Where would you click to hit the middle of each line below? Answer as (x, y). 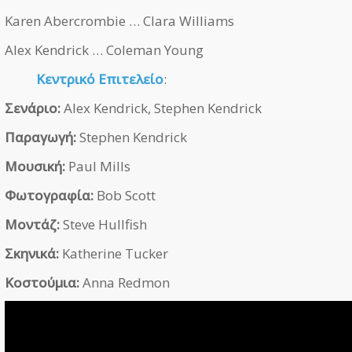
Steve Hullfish (103, 225)
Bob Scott (125, 196)
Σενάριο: (33, 108)
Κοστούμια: (42, 283)
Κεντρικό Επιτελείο (100, 79)
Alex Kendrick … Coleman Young (104, 50)
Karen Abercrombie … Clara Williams (119, 21)
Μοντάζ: (32, 225)
